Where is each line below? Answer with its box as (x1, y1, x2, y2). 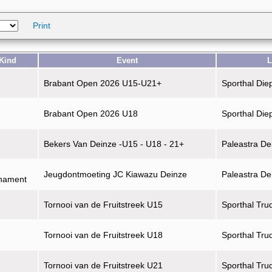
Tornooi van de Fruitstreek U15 (44, 200, 163, 209)
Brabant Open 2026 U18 (44, 109, 138, 118)
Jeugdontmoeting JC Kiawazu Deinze (44, 169, 187, 179)
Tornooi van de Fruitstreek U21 (44, 260, 163, 270)
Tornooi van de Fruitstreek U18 (44, 230, 163, 240)
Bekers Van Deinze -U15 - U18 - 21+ (44, 139, 184, 149)
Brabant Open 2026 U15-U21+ (44, 78, 161, 88)
